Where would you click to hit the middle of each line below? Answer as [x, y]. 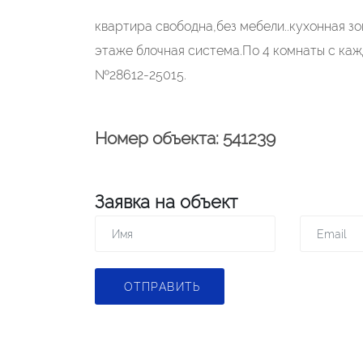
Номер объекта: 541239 [185, 138]
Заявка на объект [166, 202]
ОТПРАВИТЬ [162, 287]
